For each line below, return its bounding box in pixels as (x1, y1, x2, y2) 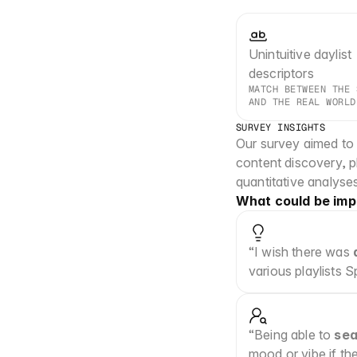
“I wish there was (249, 244, 353, 260)
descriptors (249, 65, 314, 81)
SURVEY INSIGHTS (236, 121, 326, 134)
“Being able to (249, 327, 335, 343)
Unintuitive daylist (249, 46, 352, 62)
